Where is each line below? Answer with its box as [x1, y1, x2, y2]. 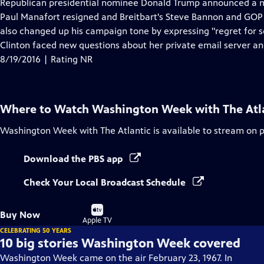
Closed [74, 11, 102, 22]
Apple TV [82, 216, 112, 225]
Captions [74, 25, 111, 36]
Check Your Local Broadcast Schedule [24, 177, 188, 188]
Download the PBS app [24, 153, 125, 164]
